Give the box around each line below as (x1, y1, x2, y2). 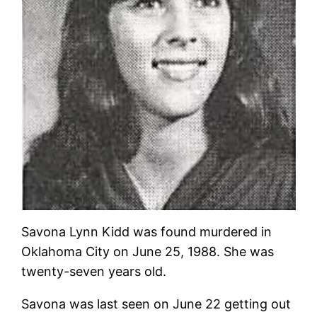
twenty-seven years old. (21, 264, 167, 279)
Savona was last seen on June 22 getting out (21, 296, 292, 312)
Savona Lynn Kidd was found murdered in (21, 224, 272, 240)
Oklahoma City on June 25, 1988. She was (21, 244, 275, 260)
